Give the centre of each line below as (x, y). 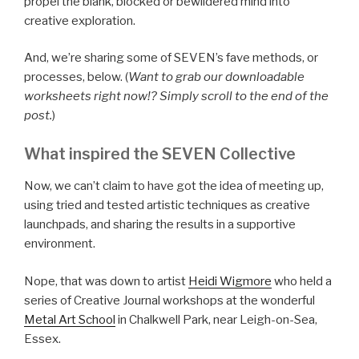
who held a (302, 281)
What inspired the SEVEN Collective (160, 153)
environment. (60, 244)
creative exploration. (80, 20)
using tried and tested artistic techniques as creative (167, 206)
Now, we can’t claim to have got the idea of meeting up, (174, 186)
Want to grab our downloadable (216, 77)
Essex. (42, 339)
